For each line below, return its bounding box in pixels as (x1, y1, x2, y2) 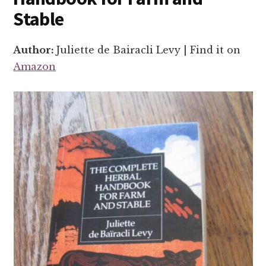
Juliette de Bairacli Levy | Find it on (56, 43, 241, 56)
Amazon (13, 60, 56, 72)
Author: (13, 43, 57, 56)
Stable (13, 7, 64, 31)
